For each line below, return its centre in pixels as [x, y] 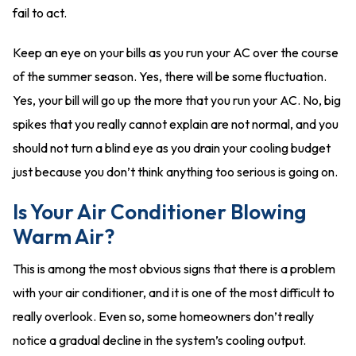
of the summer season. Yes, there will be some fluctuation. [170, 76]
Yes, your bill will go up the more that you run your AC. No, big [177, 100]
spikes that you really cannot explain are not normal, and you [176, 124]
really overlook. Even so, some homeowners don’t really [163, 316]
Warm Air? [64, 236]
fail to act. [40, 13]
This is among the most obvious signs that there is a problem [174, 269]
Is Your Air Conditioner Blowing [159, 212]
